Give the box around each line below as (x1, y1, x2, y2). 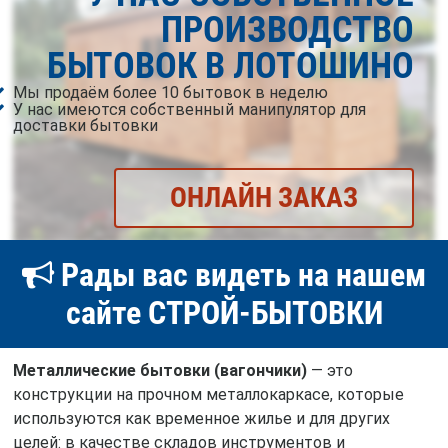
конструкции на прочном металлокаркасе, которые (12, 385, 404, 405)
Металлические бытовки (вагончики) (12, 361, 307, 381)
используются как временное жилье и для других (12, 409, 390, 429)
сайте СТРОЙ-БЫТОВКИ (65, 294, 383, 333)
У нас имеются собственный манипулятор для (12, 99, 366, 119)
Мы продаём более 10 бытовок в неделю (12, 82, 328, 102)
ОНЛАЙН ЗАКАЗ (169, 180, 358, 214)
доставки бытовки (12, 115, 158, 135)
